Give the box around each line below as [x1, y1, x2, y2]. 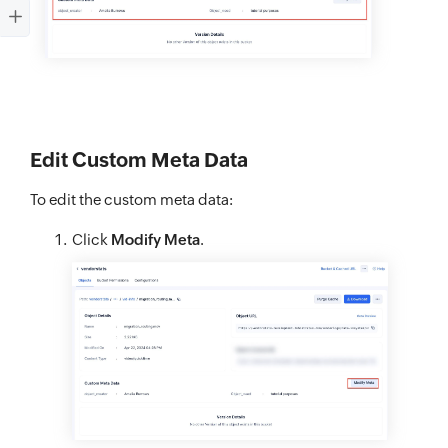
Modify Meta [111, 231, 200, 249]
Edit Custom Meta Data [30, 148, 248, 172]
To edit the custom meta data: [30, 191, 233, 209]
